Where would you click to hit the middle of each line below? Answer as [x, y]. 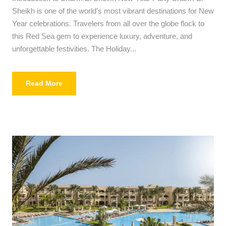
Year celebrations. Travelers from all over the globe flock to [108, 23]
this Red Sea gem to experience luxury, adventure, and [102, 36]
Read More [44, 83]
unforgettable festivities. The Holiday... [74, 48]
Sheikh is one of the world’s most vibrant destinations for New [113, 11]
